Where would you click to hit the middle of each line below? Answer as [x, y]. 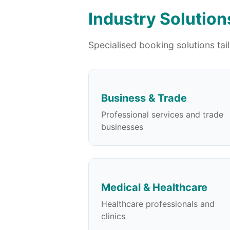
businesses [122, 127]
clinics [113, 216]
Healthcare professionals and [158, 204]
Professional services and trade [162, 114]
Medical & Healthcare [154, 187]
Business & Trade [144, 98]
